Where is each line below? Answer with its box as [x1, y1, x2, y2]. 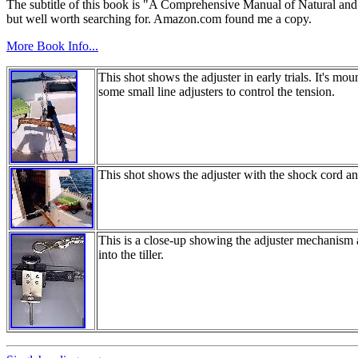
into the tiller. [98, 247, 164, 261]
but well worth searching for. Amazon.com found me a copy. [6, 11, 312, 26]
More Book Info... [6, 38, 98, 53]
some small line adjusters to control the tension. [98, 84, 335, 98]
